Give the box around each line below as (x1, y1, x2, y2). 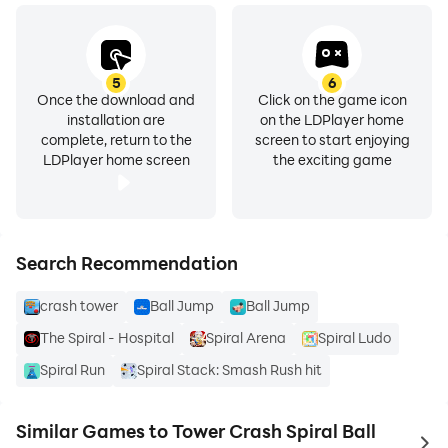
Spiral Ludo (318, 328, 391, 347)
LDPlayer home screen (42, 150, 190, 169)
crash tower (40, 296, 118, 315)
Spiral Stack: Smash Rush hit (137, 360, 322, 379)
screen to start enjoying (254, 130, 410, 149)
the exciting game (272, 150, 392, 169)
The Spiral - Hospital (40, 328, 174, 347)
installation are (67, 110, 165, 129)
